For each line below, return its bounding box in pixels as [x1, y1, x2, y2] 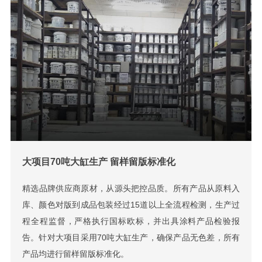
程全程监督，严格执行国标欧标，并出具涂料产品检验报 [22, 216, 240, 226]
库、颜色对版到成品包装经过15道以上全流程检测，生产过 [22, 200, 240, 210]
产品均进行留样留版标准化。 [22, 249, 129, 259]
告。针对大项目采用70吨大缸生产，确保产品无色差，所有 [22, 233, 240, 243]
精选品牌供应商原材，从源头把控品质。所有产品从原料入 [22, 184, 240, 194]
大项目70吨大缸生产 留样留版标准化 [22, 156, 175, 167]
